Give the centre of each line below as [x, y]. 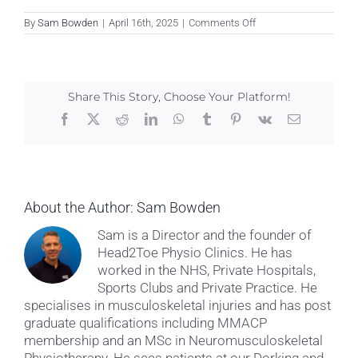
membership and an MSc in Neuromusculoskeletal [173, 340]
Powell [270, 48]
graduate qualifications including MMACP [145, 322]
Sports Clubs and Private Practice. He [207, 287]
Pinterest [263, 119]
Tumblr [231, 119]
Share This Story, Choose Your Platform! [179, 97]
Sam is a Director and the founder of [205, 235]
